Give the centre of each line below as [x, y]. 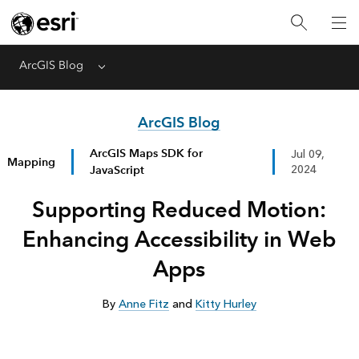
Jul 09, [307, 154]
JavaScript [117, 170]
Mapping [31, 161]
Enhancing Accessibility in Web [179, 239]
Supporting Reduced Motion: [179, 209]
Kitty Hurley [226, 304]
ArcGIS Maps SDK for [146, 153]
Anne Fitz [143, 304]
